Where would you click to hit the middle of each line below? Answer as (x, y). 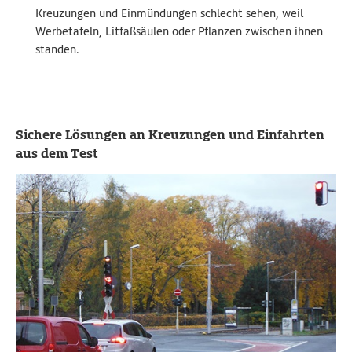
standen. (57, 50)
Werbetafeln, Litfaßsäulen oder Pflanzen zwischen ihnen (179, 32)
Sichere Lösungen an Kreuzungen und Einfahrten (170, 135)
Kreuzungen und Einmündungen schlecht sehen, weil (169, 14)
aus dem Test (57, 154)
